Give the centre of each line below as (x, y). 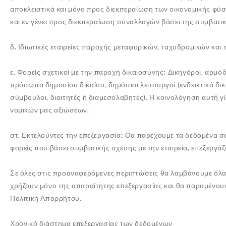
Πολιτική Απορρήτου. (46, 198)
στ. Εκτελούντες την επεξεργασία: (68, 135)
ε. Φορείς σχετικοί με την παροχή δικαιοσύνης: (88, 72)
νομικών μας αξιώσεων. (50, 110)
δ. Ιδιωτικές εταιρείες (45, 47)
